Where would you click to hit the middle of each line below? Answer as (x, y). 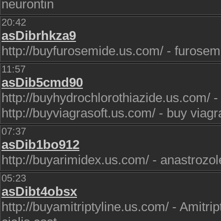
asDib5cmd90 (42, 82)
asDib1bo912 (40, 145)
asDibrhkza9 (39, 36)
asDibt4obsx (39, 191)
